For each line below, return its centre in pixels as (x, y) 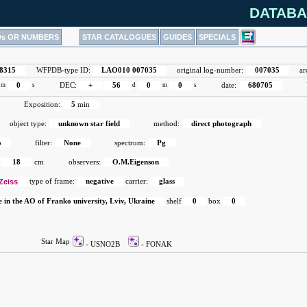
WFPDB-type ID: (63, 70)
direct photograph (222, 124)
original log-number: (210, 70)
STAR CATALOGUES (119, 37)
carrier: (137, 181)
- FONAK (156, 244)
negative (100, 181)
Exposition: (42, 105)
